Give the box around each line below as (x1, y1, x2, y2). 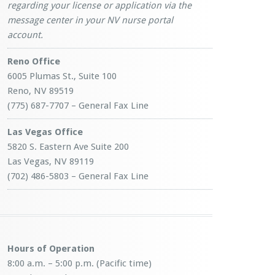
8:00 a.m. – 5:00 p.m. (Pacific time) (7, 258, 152, 269)
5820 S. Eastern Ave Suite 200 (7, 141, 129, 152)
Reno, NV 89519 (7, 85, 74, 96)
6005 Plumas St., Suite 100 (7, 71, 117, 82)
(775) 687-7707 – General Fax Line (7, 100, 149, 111)
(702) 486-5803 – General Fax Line (7, 171, 149, 182)
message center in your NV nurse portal (7, 15, 173, 26)
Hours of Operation (7, 243, 95, 254)
